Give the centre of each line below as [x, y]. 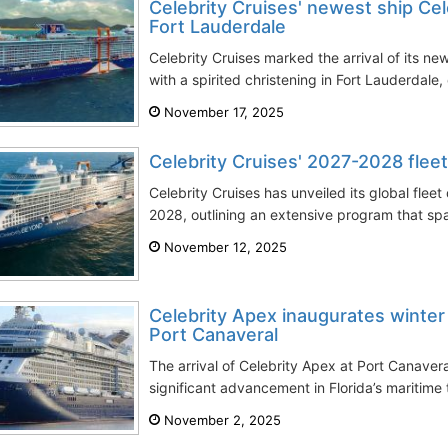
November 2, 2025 [220, 420]
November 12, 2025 [223, 247]
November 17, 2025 [222, 112]
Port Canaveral [213, 334]
